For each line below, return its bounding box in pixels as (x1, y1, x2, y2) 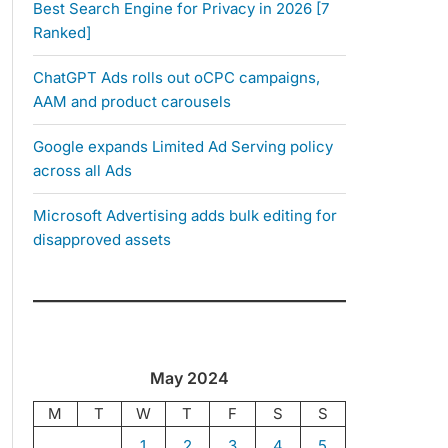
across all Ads (32, 161, 132, 181)
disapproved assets (32, 230, 171, 250)
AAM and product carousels (32, 92, 231, 112)
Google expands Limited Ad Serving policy (32, 137, 333, 157)
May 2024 (149, 368, 229, 389)
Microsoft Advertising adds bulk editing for (32, 206, 337, 226)
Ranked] (32, 23, 91, 43)
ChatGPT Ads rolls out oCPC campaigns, (32, 68, 320, 88)
